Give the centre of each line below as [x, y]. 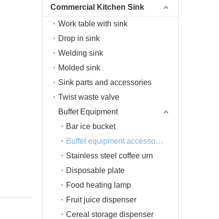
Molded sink [79, 68]
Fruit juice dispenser [101, 200]
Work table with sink [93, 24]
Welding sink [81, 53]
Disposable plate [95, 170]
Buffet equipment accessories [159, 141]
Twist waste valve [89, 97]
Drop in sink [79, 38]
